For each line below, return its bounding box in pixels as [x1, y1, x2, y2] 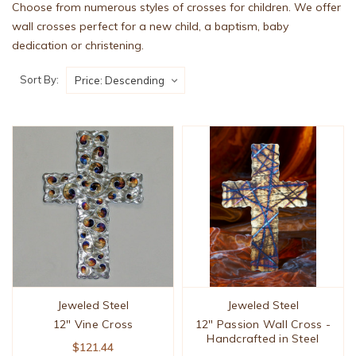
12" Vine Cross [52, 317, 133, 332]
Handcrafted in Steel [207, 331, 319, 346]
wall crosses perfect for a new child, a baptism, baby [12, 19, 288, 34]
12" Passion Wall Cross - [195, 317, 331, 332]
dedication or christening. [12, 38, 144, 53]
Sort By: [20, 72, 59, 86]
